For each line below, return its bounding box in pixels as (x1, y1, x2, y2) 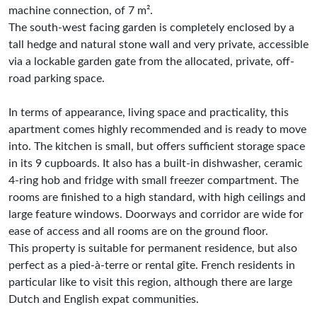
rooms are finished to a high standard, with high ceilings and (8, 192, 306, 203)
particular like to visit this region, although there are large (8, 277, 292, 288)
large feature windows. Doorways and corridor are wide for (8, 209, 304, 220)
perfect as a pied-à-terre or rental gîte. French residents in (8, 260, 295, 271)
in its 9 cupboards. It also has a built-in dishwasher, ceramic (8, 158, 303, 169)
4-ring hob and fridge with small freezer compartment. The (8, 175, 299, 186)
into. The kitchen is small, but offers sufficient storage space (8, 141, 305, 152)
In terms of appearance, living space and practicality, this (8, 107, 289, 118)
